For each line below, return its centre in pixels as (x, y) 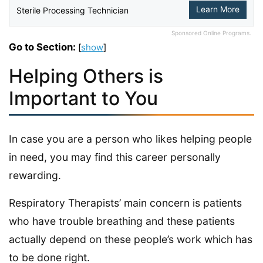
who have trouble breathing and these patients (122, 221)
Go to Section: (42, 47)
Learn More (218, 9)
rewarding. (35, 176)
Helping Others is (86, 76)
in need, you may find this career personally (115, 157)
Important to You (83, 99)
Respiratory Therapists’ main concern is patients (125, 203)
